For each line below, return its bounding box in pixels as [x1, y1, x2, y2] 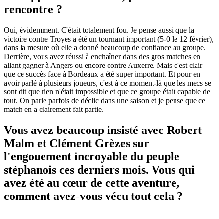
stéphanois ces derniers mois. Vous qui [4, 163, 195, 176]
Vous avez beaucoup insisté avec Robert [4, 123, 202, 136]
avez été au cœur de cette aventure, [4, 176, 179, 189]
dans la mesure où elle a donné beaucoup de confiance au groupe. [4, 44, 206, 52]
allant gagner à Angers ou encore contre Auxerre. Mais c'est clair [4, 61, 202, 70]
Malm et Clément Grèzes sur [4, 136, 149, 150]
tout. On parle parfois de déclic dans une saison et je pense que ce [4, 96, 205, 105]
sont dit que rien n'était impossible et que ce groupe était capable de [4, 88, 210, 96]
